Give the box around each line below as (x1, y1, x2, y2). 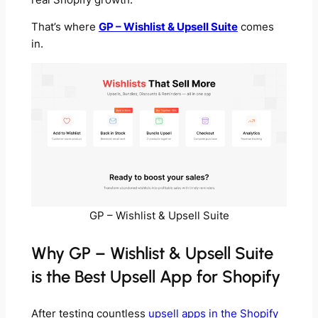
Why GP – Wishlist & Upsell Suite (31, 242, 273, 263)
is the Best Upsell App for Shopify (31, 265, 280, 287)
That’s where (31, 21, 99, 34)
